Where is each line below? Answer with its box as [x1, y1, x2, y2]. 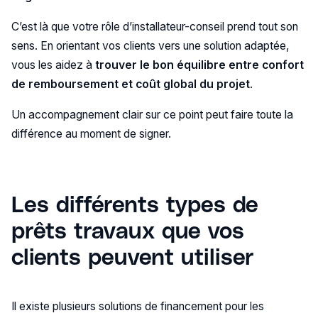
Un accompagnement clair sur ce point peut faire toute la [11, 107, 293, 121]
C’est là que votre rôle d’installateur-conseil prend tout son [11, 19, 298, 33]
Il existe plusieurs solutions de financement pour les [11, 300, 264, 314]
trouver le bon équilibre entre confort [94, 57, 304, 72]
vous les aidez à [11, 57, 95, 72]
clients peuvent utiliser [11, 241, 254, 269]
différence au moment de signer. [11, 126, 171, 141]
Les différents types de [11, 189, 258, 216]
